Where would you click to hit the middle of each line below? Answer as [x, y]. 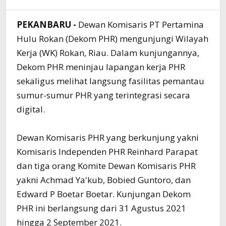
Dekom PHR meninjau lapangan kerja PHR [101, 67]
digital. [31, 109]
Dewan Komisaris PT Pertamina [141, 24]
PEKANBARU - [48, 24]
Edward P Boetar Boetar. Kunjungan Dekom [104, 194]
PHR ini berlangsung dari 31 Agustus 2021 [102, 208]
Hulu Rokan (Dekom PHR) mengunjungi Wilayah [113, 38]
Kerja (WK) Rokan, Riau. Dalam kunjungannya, [108, 52]
